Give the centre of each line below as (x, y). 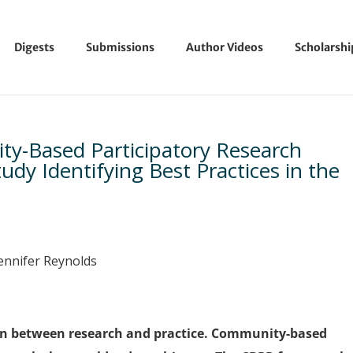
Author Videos (224, 47)
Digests (34, 47)
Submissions (120, 47)
